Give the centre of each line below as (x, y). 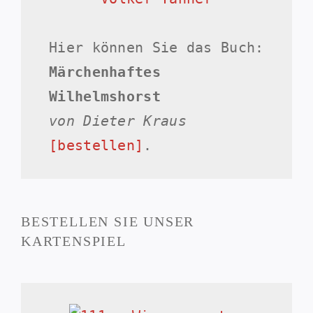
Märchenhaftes (105, 72)
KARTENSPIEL (74, 241)
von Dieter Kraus (118, 121)
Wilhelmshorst (105, 97)
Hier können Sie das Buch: (156, 48)
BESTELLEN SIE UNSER (108, 221)
